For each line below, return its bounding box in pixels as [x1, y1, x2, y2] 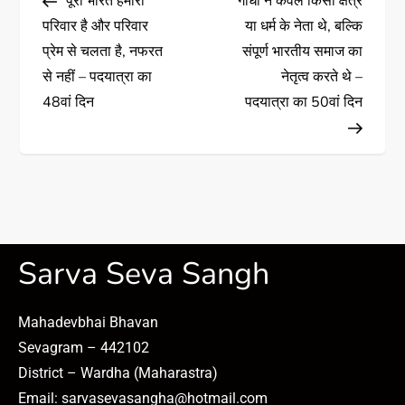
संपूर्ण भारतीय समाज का [241, 42, 363, 62]
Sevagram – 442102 [18, 339, 149, 357]
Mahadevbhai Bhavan [18, 314, 158, 332]
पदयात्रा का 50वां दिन [244, 92, 363, 113]
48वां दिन [42, 92, 95, 113]
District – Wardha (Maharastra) [18, 364, 218, 382]
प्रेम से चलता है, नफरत [42, 42, 164, 62]
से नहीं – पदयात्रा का [42, 67, 153, 88]
